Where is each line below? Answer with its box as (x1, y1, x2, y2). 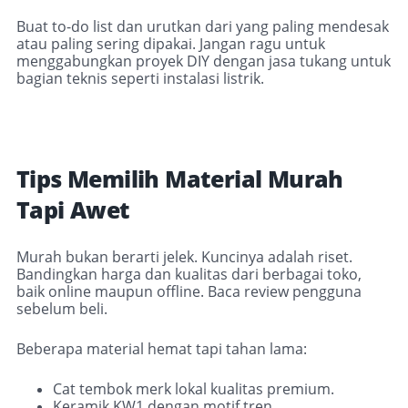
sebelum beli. (16, 299, 107, 320)
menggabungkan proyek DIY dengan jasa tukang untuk (16, 51, 391, 72)
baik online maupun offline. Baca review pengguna (16, 281, 362, 302)
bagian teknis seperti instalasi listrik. (16, 68, 264, 89)
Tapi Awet (16, 195, 130, 226)
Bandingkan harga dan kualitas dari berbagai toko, (16, 264, 362, 285)
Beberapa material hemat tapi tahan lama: (16, 339, 307, 360)
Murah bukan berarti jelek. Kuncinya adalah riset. (16, 247, 352, 268)
